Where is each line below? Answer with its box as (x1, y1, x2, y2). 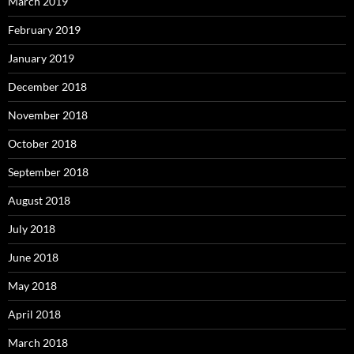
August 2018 (8, 194, 70, 208)
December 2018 (8, 80, 87, 94)
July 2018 (8, 222, 55, 236)
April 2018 (8, 307, 61, 322)
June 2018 (8, 250, 58, 265)
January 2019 (8, 51, 74, 66)
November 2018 (8, 108, 88, 122)
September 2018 (8, 165, 88, 179)
